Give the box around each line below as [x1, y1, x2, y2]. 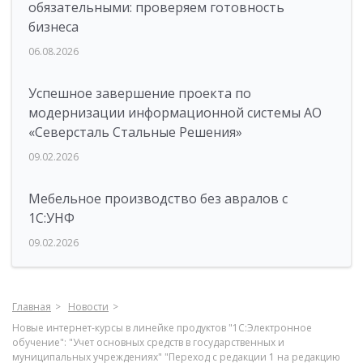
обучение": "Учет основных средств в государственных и [12, 335, 284, 349]
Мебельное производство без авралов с [28, 190, 288, 207]
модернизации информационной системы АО [28, 104, 322, 122]
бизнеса [28, 18, 79, 36]
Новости [68, 300, 109, 314]
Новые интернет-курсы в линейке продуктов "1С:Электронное [12, 321, 312, 335]
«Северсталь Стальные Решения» [28, 123, 242, 141]
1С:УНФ [28, 209, 75, 227]
